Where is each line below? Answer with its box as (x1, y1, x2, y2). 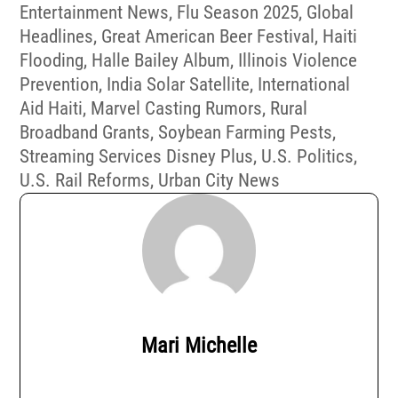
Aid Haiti (20, 98, 84, 119)
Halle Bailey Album (92, 50, 231, 71)
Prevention (20, 74, 99, 95)
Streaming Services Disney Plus (20, 146, 254, 167)
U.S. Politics (261, 146, 354, 167)
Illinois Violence (238, 50, 358, 71)
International (258, 74, 351, 95)
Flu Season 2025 (177, 2, 299, 23)
